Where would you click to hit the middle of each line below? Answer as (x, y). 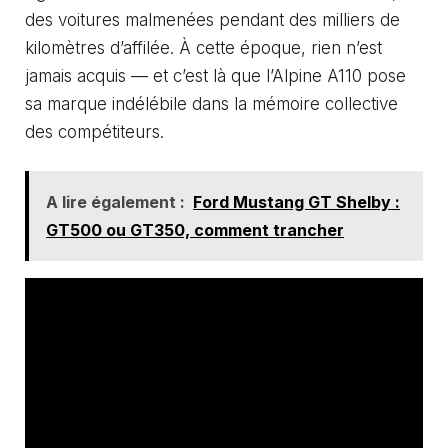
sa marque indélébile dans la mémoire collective (211, 103)
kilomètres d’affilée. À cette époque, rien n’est (203, 47)
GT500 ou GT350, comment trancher (195, 230)
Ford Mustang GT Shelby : (296, 202)
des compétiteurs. (94, 131)
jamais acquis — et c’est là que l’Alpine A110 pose (215, 75)
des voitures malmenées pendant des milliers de (212, 19)
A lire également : (115, 202)
